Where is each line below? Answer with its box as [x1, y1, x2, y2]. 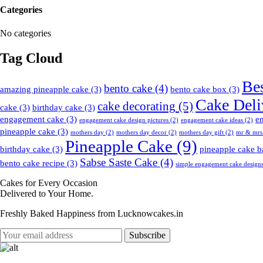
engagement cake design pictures [79, 117, 168, 124]
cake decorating [97, 99, 176, 114]
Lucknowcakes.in [117, 208, 183, 219]
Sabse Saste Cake [80, 156, 157, 169]
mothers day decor [116, 129, 167, 136]
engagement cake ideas [181, 117, 243, 124]
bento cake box [170, 85, 227, 95]
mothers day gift [179, 129, 224, 136]
